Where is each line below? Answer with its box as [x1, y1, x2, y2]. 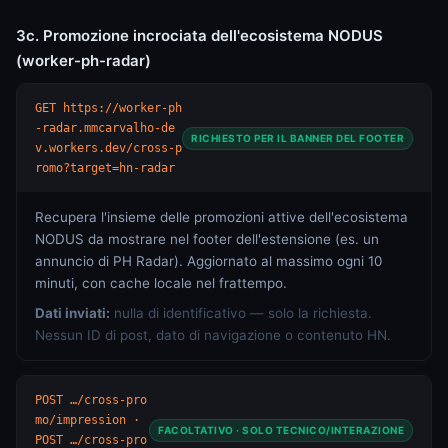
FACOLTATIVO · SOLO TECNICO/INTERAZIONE [158, 423, 404, 436]
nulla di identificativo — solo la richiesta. [110, 305, 372, 321]
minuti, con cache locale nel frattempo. [35, 275, 287, 291]
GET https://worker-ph [35, 101, 182, 115]
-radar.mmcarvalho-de [35, 121, 175, 135]
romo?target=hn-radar [35, 161, 175, 175]
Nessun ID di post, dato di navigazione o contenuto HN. [35, 327, 391, 343]
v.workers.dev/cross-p [35, 141, 182, 155]
